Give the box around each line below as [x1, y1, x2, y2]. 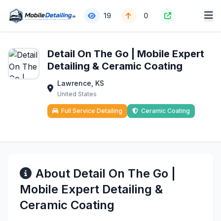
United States [57, 90, 97, 98]
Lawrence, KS [57, 79, 104, 87]
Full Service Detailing [61, 107, 122, 114]
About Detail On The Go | [36, 166, 176, 181]
